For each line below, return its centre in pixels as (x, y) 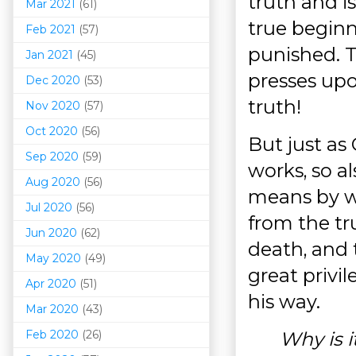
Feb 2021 (50, 29)
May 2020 (53, 258)
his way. (286, 301)
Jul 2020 (49, 207)
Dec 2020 (53, 80)
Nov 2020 (53, 105)
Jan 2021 (49, 54)
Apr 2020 (51, 283)
